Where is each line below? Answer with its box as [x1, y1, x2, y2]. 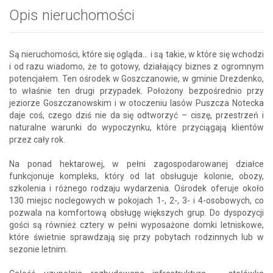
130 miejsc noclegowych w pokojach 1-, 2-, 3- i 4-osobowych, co [9, 195, 264, 205]
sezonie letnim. [9, 244, 68, 254]
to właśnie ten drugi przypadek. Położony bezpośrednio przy [9, 85, 264, 96]
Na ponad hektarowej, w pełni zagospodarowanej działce [9, 158, 264, 169]
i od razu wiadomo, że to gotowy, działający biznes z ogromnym [9, 61, 264, 71]
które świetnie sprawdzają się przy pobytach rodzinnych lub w [9, 232, 264, 242]
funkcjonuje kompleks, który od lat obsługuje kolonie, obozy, [9, 171, 264, 181]
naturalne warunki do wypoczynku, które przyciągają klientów [9, 122, 264, 132]
